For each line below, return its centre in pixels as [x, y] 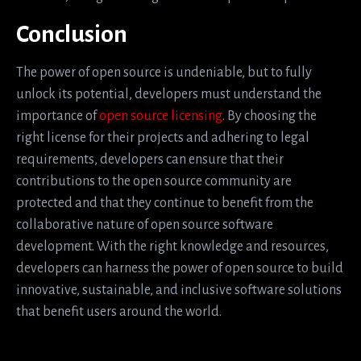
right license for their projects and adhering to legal [163, 138]
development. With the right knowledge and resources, [172, 247]
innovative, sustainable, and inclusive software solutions [179, 290]
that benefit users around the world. [119, 312]
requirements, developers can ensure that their [150, 160]
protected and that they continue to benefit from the [165, 203]
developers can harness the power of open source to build [180, 269]
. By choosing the [270, 116]
